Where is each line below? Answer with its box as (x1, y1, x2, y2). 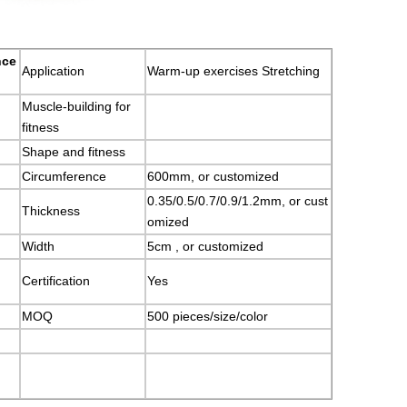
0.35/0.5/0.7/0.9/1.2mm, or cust (147, 194, 328, 208)
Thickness (22, 203, 80, 218)
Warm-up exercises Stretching (147, 64, 320, 78)
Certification (22, 273, 90, 288)
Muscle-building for (22, 99, 131, 114)
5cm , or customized (147, 239, 263, 253)
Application (22, 64, 84, 78)
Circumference (22, 169, 106, 184)
